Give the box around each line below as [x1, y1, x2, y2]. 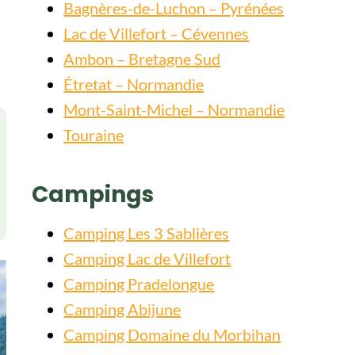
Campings [32, 179, 155, 210]
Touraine [63, 125, 124, 144]
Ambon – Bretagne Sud [63, 49, 221, 68]
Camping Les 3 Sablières [63, 223, 230, 242]
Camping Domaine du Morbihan [63, 325, 281, 344]
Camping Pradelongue [63, 274, 215, 293]
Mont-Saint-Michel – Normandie [63, 100, 285, 119]
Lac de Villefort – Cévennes [63, 24, 250, 43]
